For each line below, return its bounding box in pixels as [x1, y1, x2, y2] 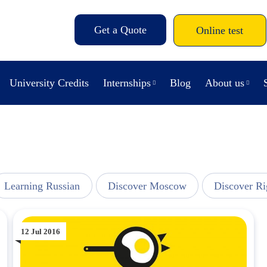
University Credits [10, 77, 89, 89]
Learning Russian [4, 179, 80, 192]
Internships [103, 77, 151, 89]
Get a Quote [94, 24, 147, 36]
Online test [196, 24, 243, 36]
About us [205, 77, 244, 89]
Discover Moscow [107, 179, 187, 192]
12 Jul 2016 [21, 226, 61, 236]
